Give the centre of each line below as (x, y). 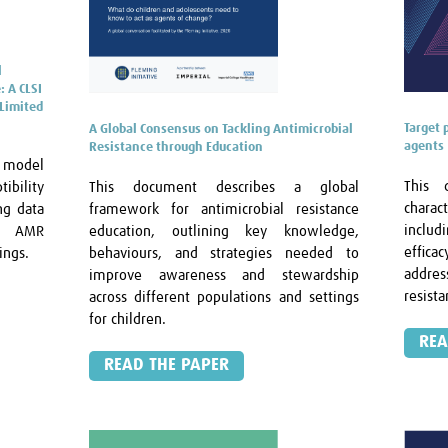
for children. (128, 319)
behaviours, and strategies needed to (224, 253)
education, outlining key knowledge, (224, 231)
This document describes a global (224, 187)
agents (423, 147)
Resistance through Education (176, 147)
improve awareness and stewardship (224, 275)
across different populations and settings (224, 297)
